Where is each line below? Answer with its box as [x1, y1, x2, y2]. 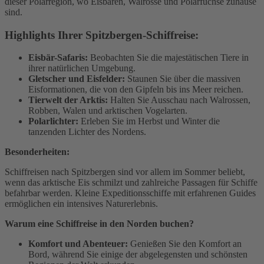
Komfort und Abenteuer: [28, 239, 128, 249]
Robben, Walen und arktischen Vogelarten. [28, 105, 187, 116]
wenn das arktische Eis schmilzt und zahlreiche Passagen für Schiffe [5, 177, 258, 188]
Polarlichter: [28, 116, 78, 127]
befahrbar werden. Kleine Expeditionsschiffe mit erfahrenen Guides [5, 188, 256, 199]
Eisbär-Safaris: [28, 52, 88, 63]
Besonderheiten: [5, 147, 70, 157]
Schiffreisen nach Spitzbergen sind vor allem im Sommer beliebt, [5, 167, 245, 177]
